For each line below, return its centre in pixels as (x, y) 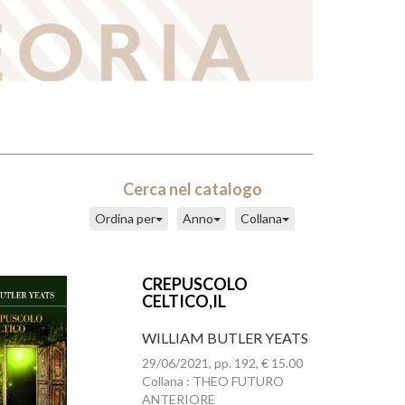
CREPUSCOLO (194, 284)
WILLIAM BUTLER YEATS (225, 338)
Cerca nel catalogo (192, 189)
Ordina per (125, 218)
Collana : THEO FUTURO (212, 381)
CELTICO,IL (184, 301)
